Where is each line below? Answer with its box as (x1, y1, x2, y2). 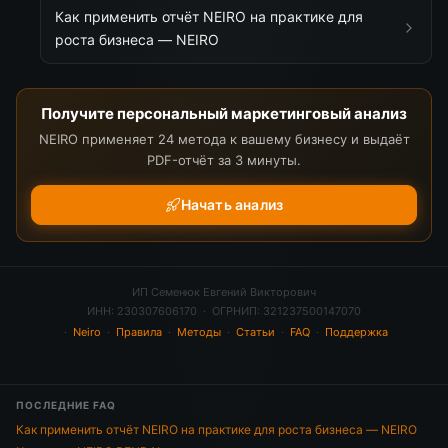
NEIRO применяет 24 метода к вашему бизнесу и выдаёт (38, 131, 410, 147)
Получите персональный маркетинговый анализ (41, 104, 407, 123)
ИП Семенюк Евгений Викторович (132, 285, 316, 299)
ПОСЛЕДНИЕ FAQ (16, 399, 116, 411)
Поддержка (324, 325, 388, 339)
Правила (115, 325, 162, 339)
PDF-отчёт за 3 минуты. (147, 152, 301, 168)
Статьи (235, 325, 275, 339)
